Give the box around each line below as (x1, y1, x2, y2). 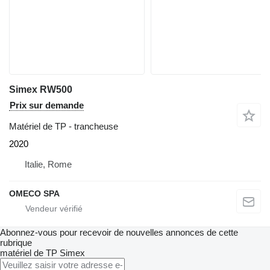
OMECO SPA (9, 188, 60, 198)
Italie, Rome (25, 159, 72, 169)
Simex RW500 (9, 84, 72, 95)
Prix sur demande (10, 99, 84, 110)
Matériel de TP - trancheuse (9, 121, 118, 131)
